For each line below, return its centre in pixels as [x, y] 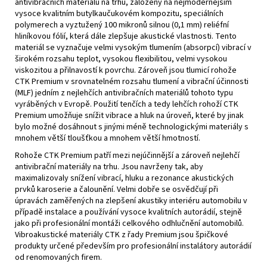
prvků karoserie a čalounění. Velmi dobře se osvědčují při [117, 189]
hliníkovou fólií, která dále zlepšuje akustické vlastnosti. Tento [126, 36]
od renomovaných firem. [58, 257]
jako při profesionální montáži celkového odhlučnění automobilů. [129, 223]
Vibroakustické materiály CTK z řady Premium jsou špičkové [122, 235]
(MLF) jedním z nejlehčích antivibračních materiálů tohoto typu [124, 93]
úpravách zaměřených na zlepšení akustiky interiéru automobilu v [131, 201]
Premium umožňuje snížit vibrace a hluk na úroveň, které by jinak [129, 115]
